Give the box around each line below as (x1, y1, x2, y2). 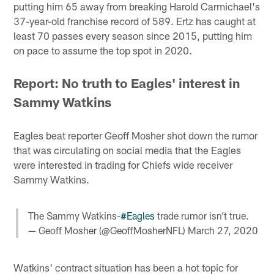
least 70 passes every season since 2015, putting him (13, 29, 253, 42)
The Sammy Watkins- (28, 209, 120, 221)
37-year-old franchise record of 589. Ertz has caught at (13, 15, 256, 28)
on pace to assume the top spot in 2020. (13, 44, 193, 57)
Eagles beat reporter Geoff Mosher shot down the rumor (13, 128, 258, 141)
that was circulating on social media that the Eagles (13, 143, 242, 156)
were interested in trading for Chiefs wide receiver (13, 158, 233, 171)
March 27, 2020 (188, 224, 258, 236)
